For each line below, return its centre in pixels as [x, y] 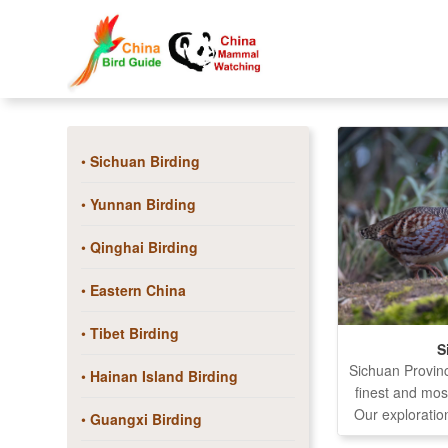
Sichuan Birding [144, 161]
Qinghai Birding [143, 247]
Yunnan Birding [142, 204]
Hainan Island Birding [163, 376]
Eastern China [137, 290]
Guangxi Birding [145, 419]
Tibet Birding [134, 333]
